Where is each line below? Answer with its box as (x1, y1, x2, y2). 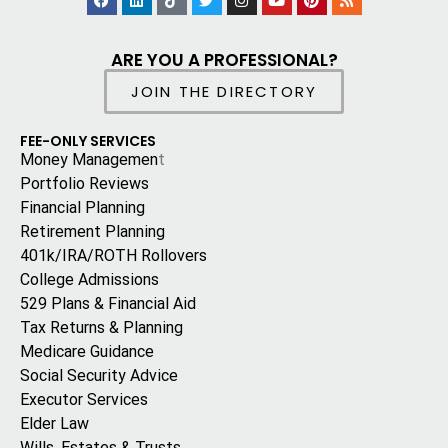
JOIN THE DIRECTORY (130, 81, 318, 103)
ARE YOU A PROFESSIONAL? (110, 48, 338, 73)
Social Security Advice (20, 366, 178, 386)
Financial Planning (20, 198, 145, 218)
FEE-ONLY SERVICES (20, 131, 156, 152)
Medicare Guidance (20, 342, 154, 362)
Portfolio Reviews (20, 174, 149, 194)
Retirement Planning (20, 222, 165, 242)
